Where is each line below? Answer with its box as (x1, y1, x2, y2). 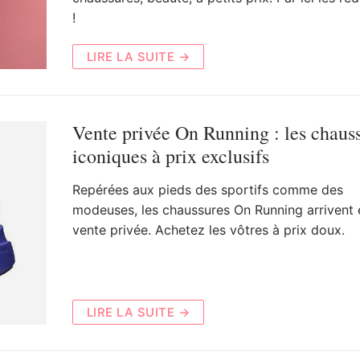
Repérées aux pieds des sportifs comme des (72, 181, 343, 198)
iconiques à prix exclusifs (72, 142, 269, 169)
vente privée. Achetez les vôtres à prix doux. (72, 221, 345, 238)
